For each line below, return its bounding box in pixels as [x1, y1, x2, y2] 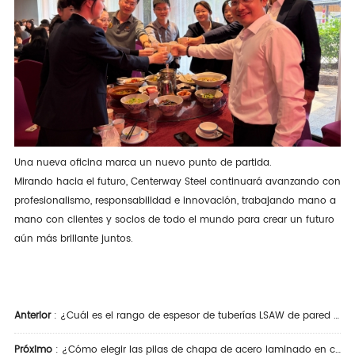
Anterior [13, 308, 51, 324]
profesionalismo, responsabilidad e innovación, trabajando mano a [13, 193, 336, 209]
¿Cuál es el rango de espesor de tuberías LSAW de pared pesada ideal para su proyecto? [59, 308, 334, 324]
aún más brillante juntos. [13, 231, 133, 247]
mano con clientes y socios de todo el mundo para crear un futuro [13, 212, 334, 228]
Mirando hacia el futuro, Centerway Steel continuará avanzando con [13, 174, 341, 190]
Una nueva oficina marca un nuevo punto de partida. [13, 155, 272, 171]
